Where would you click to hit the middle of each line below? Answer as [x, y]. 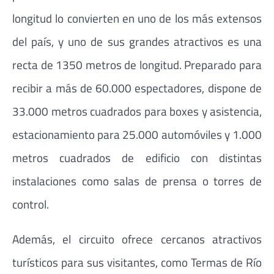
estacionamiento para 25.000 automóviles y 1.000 [137, 134]
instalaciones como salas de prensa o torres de [137, 180]
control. [31, 204]
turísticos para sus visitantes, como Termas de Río [137, 262]
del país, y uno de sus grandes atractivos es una [137, 41]
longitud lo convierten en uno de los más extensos [137, 18]
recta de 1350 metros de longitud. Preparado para [137, 64]
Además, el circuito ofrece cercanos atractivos [137, 239]
